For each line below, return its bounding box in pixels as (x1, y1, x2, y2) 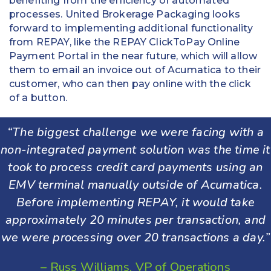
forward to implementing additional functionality (9, 22, 253, 34)
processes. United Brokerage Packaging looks (9, 8, 240, 20)
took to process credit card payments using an (8, 159, 263, 176)
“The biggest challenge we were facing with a (7, 124, 264, 141)
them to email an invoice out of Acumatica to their (9, 64, 261, 76)
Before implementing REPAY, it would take (16, 194, 255, 211)
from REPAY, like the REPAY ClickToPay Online (9, 36, 240, 48)
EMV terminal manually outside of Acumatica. (8, 177, 263, 194)
